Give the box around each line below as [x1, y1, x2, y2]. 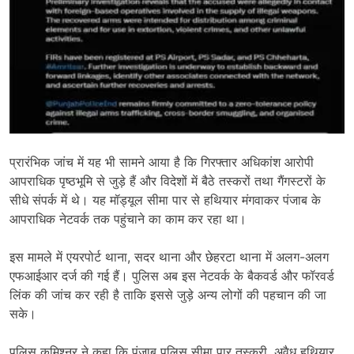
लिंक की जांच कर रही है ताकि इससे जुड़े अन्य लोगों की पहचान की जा [9, 286, 326, 303]
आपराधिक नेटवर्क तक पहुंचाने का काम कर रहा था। [9, 210, 247, 227]
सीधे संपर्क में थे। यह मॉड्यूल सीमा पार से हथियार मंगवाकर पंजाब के [9, 191, 321, 208]
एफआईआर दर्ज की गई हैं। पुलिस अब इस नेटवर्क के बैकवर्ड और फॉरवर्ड [9, 267, 334, 284]
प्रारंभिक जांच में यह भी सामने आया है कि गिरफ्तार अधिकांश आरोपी [9, 153, 314, 170]
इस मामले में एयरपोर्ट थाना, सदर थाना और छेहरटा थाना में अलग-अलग [9, 248, 329, 265]
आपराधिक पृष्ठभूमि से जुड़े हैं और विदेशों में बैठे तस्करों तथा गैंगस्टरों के [9, 172, 326, 189]
